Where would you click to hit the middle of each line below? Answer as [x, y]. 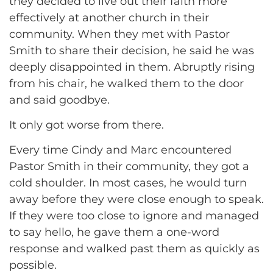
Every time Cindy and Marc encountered [120, 150]
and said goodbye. [59, 100]
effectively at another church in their [109, 17]
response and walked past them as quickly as [134, 249]
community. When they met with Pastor [119, 34]
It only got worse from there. [87, 125]
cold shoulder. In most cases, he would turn [128, 183]
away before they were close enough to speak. [136, 200]
